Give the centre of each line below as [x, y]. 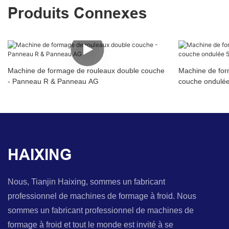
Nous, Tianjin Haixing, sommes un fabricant [86, 182]
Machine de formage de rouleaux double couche [86, 71]
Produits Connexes [77, 13]
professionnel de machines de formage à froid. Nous [102, 196]
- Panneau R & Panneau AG [53, 82]
